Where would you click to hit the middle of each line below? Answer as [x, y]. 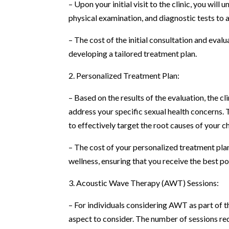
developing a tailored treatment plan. [133, 53]
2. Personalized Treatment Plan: [124, 75]
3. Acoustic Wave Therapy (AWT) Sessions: [144, 182]
